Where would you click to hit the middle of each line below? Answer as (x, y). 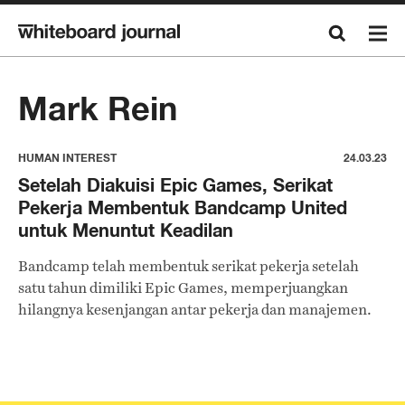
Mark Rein (98, 108)
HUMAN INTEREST (67, 158)
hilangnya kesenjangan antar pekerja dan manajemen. (195, 310)
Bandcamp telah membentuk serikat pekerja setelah (188, 266)
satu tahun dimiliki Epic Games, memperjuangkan (183, 288)
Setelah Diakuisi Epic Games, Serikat (175, 185)
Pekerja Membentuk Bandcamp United (183, 207)
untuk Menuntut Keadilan (126, 230)
